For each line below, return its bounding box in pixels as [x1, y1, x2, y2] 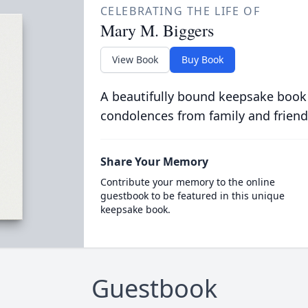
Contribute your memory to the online [100, 175, 275, 188]
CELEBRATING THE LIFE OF [100, 3, 261, 19]
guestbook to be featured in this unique [100, 189, 285, 202]
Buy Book [181, 53, 223, 66]
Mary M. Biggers [100, 19, 214, 41]
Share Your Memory [100, 154, 208, 169]
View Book [111, 53, 158, 66]
